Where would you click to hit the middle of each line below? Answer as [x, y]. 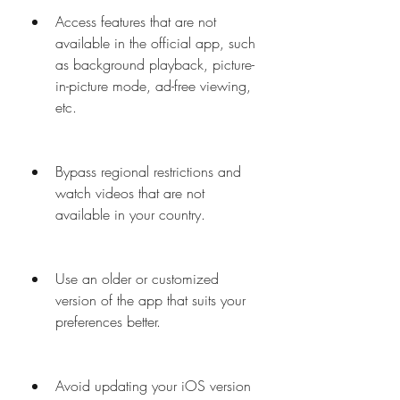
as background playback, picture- [155, 64]
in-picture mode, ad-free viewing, [153, 86]
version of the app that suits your [150, 300]
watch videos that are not [130, 193]
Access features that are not [136, 21]
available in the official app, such [155, 43]
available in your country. [130, 214]
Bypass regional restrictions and [148, 171]
